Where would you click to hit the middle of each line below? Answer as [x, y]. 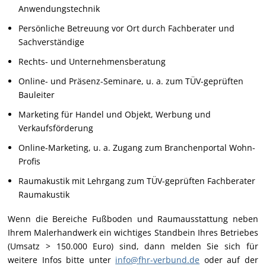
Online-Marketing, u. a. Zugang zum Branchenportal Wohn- [137, 148]
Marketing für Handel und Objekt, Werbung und [114, 115]
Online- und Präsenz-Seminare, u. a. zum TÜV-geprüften [131, 81]
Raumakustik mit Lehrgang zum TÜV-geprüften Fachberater [137, 181]
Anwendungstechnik [59, 9]
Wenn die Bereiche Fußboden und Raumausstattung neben [133, 218]
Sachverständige [51, 42]
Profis [29, 161]
